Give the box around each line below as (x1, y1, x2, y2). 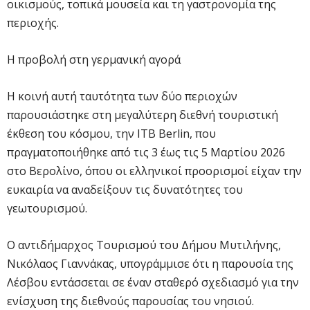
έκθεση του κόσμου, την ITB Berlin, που (7, 125, 216, 141)
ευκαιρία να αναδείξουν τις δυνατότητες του (7, 181, 243, 197)
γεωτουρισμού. (7, 200, 87, 216)
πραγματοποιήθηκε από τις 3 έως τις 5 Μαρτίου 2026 (7, 144, 285, 160)
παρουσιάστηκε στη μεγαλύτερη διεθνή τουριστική (7, 107, 278, 122)
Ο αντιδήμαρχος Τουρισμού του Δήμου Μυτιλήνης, (7, 237, 281, 253)
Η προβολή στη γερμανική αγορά (7, 51, 181, 67)
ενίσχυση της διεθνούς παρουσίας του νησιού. (7, 293, 254, 309)
